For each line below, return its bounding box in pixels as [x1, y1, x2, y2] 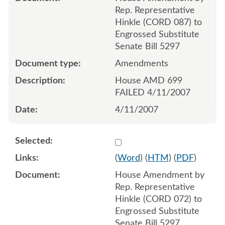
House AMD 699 [115, 76, 182, 85]
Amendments [115, 59, 168, 68]
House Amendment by [115, 170, 204, 180]
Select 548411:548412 [114, 136, 204, 145]
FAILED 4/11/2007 [115, 88, 190, 97]
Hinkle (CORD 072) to [115, 194, 202, 204]
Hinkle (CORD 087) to [115, 18, 202, 27]
